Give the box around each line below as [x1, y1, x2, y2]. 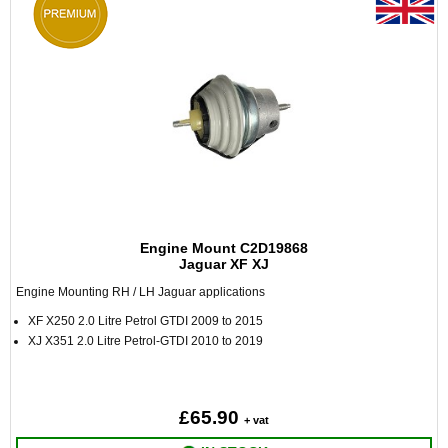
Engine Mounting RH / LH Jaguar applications [16, 285, 265, 299]
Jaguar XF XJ [179, 256, 269, 272]
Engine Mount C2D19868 [140, 240, 308, 256]
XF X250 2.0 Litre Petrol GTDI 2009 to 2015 [28, 314, 263, 328]
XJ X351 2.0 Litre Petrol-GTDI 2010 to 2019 [28, 334, 266, 348]
